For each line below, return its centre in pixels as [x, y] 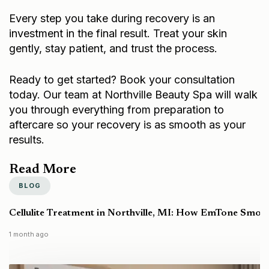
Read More [43, 170]
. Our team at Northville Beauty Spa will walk [147, 94]
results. [27, 139]
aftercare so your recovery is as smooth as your [127, 124]
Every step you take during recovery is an [112, 18]
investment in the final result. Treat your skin [118, 33]
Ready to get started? [64, 79]
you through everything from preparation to [116, 109]
